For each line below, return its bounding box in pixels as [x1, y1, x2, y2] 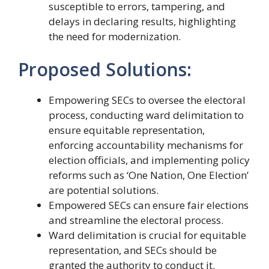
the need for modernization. [49, 29, 181, 43]
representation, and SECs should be [49, 243, 217, 258]
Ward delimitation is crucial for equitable [49, 228, 246, 243]
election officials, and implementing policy [49, 153, 250, 168]
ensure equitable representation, [49, 123, 205, 138]
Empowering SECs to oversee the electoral [49, 93, 246, 107]
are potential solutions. [49, 183, 159, 198]
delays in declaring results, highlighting [49, 14, 236, 28]
